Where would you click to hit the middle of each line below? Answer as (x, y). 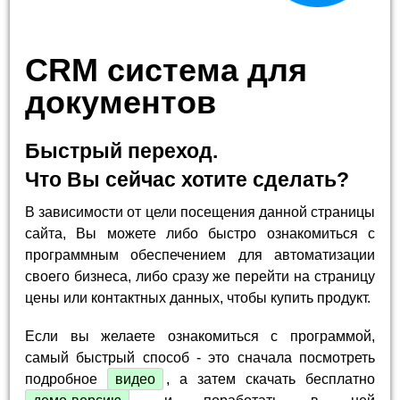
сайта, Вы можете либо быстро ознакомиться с (200, 233)
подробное (67, 379)
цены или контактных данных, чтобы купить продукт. (198, 297)
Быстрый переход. (122, 150)
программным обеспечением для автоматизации (200, 254)
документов (121, 102)
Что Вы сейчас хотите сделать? (187, 179)
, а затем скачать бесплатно (271, 379)
